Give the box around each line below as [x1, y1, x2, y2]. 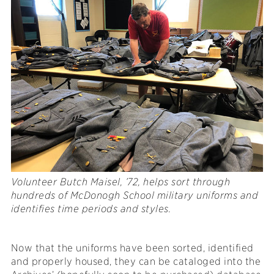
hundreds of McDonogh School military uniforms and [10, 189, 259, 201]
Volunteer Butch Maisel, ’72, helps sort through [10, 176, 231, 188]
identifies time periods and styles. [10, 202, 171, 215]
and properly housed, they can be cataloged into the [10, 255, 261, 267]
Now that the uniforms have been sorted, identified [10, 242, 254, 254]
